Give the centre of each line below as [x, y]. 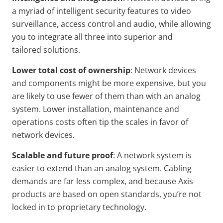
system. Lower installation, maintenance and [96, 109]
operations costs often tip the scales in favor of [100, 122]
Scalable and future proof [62, 155]
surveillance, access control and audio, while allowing [111, 24]
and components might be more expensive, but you [109, 83]
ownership [109, 70]
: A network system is [152, 155]
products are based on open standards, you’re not [107, 194]
